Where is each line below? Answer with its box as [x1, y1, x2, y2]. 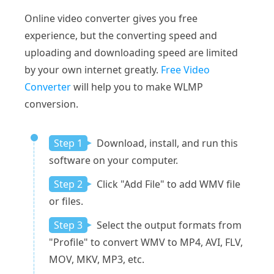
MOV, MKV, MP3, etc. [49, 252, 144, 266]
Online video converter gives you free [24, 11, 198, 25]
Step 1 [54, 136, 83, 150]
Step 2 [54, 177, 83, 191]
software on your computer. [49, 153, 178, 167]
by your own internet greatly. [24, 62, 161, 76]
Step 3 [54, 218, 83, 232]
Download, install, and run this [94, 136, 238, 150]
